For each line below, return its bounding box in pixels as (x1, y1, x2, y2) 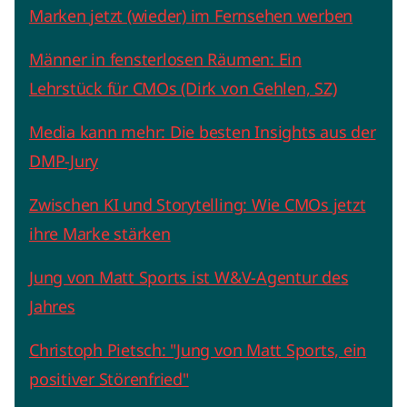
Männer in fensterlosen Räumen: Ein (29, 48, 302, 71)
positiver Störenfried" (29, 368, 189, 391)
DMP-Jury (29, 150, 99, 173)
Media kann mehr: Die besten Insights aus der (29, 121, 376, 144)
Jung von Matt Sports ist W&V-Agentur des (29, 266, 349, 289)
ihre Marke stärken (29, 223, 171, 245)
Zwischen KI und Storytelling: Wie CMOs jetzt (29, 194, 366, 216)
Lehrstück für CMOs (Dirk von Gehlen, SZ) (29, 77, 337, 100)
